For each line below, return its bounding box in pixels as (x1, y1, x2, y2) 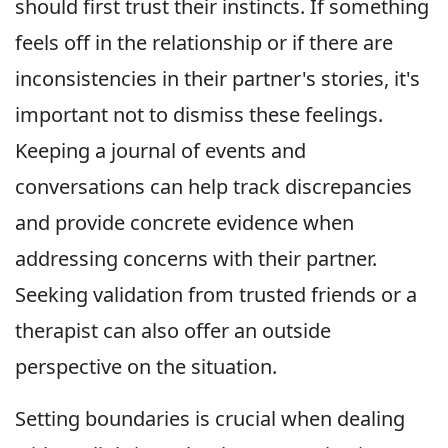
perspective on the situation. (15, 352, 277, 380)
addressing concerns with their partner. (15, 244, 377, 272)
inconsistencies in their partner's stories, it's (15, 64, 420, 92)
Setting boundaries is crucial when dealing (15, 404, 405, 432)
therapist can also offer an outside (15, 316, 331, 344)
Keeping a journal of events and (15, 136, 306, 164)
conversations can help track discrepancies (15, 172, 412, 200)
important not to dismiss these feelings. (15, 100, 383, 128)
